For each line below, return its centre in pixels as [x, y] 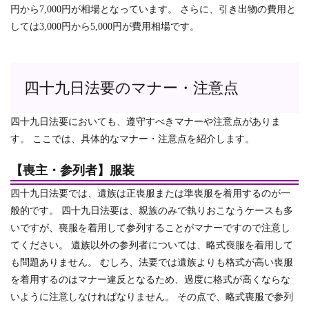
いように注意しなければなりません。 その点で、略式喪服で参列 [152, 297]
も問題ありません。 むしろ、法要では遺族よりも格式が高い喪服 [152, 262]
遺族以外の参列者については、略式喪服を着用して [181, 245]
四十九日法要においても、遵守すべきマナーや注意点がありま [146, 122]
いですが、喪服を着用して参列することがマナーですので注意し [150, 228]
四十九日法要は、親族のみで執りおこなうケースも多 [177, 211]
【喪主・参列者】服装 [72, 170]
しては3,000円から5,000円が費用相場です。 [105, 27]
